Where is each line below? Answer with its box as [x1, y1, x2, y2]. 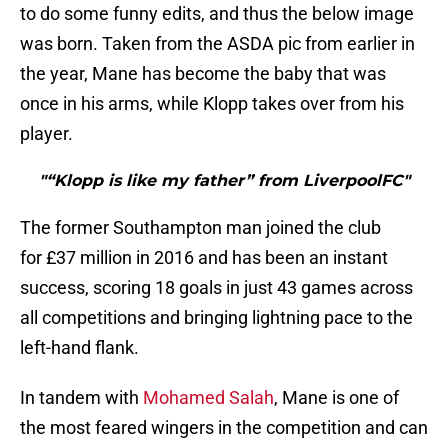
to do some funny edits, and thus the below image [20, 3, 414, 25]
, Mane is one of [274, 387, 399, 409]
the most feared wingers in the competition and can [20, 417, 428, 439]
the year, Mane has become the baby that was [20, 63, 386, 85]
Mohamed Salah [143, 387, 274, 409]
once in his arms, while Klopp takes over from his [20, 93, 404, 115]
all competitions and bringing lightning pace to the [20, 307, 413, 329]
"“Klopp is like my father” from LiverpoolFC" [38, 171, 410, 191]
